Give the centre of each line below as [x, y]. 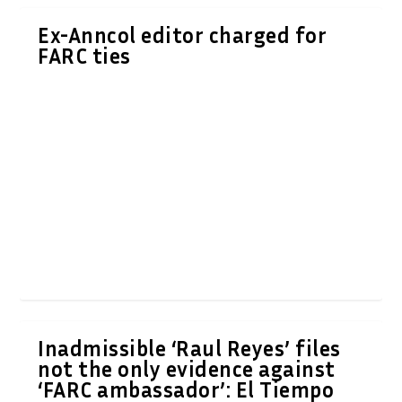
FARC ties [84, 55]
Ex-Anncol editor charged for [183, 35]
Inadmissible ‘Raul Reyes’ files [189, 348]
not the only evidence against [187, 368]
